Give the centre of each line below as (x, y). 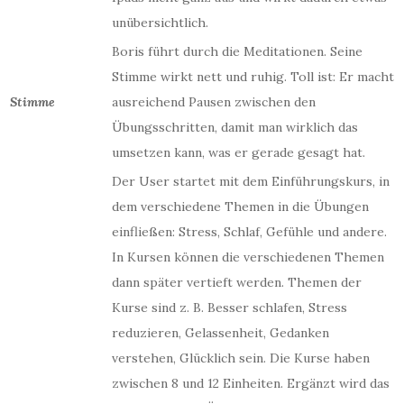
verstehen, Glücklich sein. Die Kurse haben (241, 358)
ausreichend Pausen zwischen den (214, 102)
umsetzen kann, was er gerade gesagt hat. (239, 152)
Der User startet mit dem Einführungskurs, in (251, 181)
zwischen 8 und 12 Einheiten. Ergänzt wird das (251, 383)
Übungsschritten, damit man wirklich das (235, 127)
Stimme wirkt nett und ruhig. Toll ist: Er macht (253, 77)
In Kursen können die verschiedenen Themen (248, 257)
